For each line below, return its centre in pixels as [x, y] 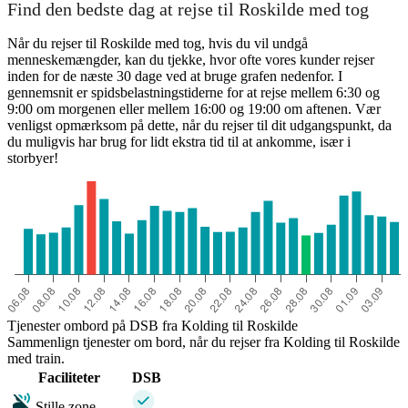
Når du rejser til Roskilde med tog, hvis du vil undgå [158, 44]
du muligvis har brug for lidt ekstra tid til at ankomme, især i [179, 142]
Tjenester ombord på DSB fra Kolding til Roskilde [153, 326]
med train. [36, 359]
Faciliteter [69, 378]
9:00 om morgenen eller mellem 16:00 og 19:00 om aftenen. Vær [194, 109]
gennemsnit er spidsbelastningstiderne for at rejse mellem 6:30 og [194, 93]
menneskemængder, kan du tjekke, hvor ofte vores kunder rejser [191, 60]
